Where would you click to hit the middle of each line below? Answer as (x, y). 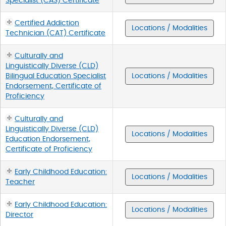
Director (19, 215)
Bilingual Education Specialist (56, 76)
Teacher (20, 182)
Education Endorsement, (48, 139)
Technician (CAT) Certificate (55, 33)
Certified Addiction (47, 23)
